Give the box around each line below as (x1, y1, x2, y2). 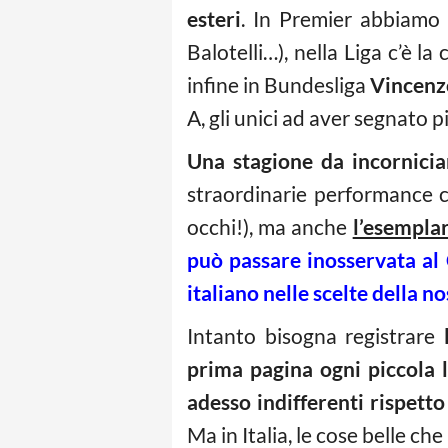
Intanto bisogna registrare (187, 323, 444, 349)
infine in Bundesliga (187, 72, 371, 98)
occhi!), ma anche (187, 214, 353, 240)
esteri (187, 6, 241, 32)
